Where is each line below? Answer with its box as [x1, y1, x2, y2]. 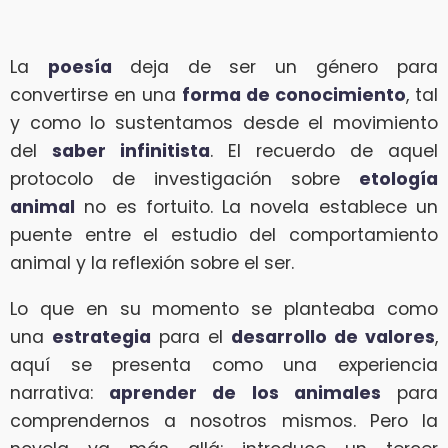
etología [359, 167, 438, 192]
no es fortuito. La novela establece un [75, 195, 438, 220]
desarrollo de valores [231, 324, 435, 349]
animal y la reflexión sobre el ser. [10, 251, 294, 276]
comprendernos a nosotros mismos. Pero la [10, 408, 438, 433]
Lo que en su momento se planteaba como [10, 296, 438, 321]
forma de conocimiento [182, 83, 406, 108]
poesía [47, 55, 130, 80]
